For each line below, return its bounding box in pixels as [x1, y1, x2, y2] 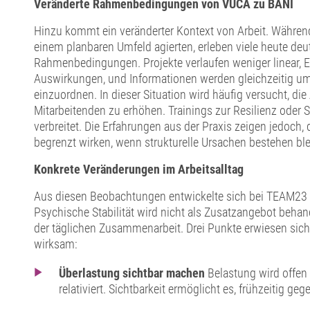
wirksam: [33, 237, 77, 252]
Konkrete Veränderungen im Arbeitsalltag [33, 162, 244, 177]
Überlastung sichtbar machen [59, 265, 208, 280]
